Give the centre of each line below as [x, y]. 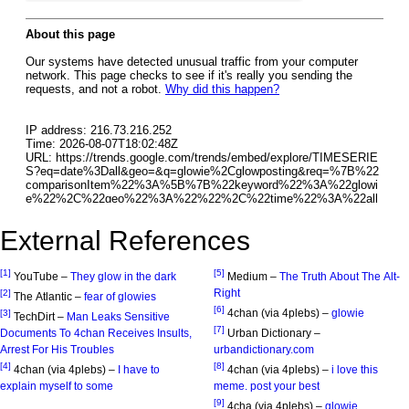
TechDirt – [40, 316]
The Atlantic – [49, 296]
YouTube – [42, 276]
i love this [355, 369]
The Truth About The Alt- [340, 276]
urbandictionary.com [264, 349]
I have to [139, 369]
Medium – [253, 276]
